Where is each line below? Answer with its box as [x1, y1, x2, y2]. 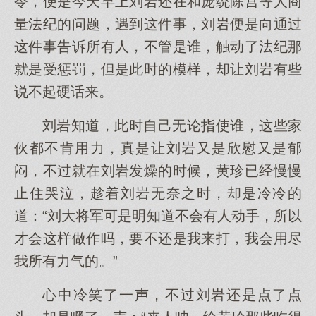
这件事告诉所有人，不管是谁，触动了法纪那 [14, 39, 302, 54]
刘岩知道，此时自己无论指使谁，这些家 [42, 118, 302, 133]
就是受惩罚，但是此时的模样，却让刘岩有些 [14, 61, 302, 77]
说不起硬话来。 [14, 84, 113, 99]
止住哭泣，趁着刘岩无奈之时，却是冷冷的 [14, 186, 302, 201]
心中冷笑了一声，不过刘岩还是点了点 [42, 287, 302, 303]
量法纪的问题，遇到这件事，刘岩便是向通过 [14, 16, 302, 32]
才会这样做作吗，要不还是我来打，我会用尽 [14, 231, 302, 246]
